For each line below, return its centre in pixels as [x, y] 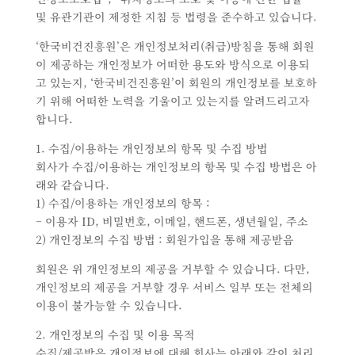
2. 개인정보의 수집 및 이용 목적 [115, 335]
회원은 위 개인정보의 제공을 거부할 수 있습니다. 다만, [172, 269]
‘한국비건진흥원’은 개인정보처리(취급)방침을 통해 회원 [175, 46]
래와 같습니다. [72, 185]
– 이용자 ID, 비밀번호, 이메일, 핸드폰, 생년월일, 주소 [172, 221]
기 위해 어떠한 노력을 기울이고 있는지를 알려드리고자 [172, 101]
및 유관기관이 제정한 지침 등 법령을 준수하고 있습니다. [176, 17]
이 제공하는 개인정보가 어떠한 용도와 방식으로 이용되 [172, 65]
